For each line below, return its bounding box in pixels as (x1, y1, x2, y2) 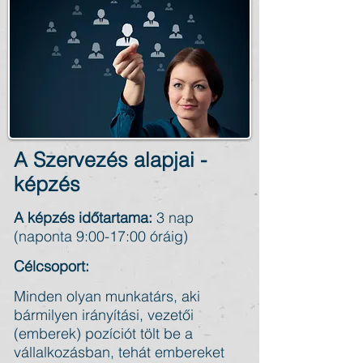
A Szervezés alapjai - (14, 147, 207, 172)
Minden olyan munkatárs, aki (14, 287, 200, 305)
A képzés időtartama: (14, 208, 156, 227)
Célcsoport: (14, 257, 89, 275)
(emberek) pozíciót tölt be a (14, 324, 193, 343)
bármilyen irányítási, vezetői (14, 305, 194, 324)
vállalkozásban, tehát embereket (14, 343, 224, 361)
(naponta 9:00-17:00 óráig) (14, 227, 188, 246)
